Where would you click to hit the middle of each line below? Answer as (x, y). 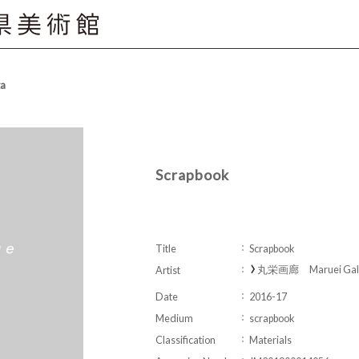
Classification (186, 340)
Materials (270, 340)
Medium (174, 318)
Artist (168, 270)
